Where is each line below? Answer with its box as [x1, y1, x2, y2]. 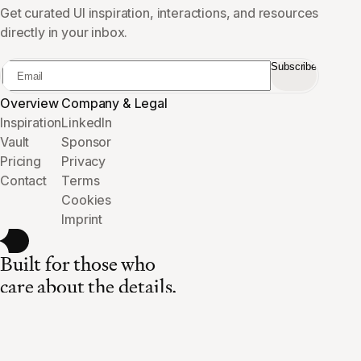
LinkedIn [61, 114, 112, 131]
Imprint [61, 211, 103, 227]
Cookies [61, 192, 112, 208]
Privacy [61, 153, 106, 169]
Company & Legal [61, 95, 168, 111]
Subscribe [271, 60, 317, 73]
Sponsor [61, 134, 112, 150]
